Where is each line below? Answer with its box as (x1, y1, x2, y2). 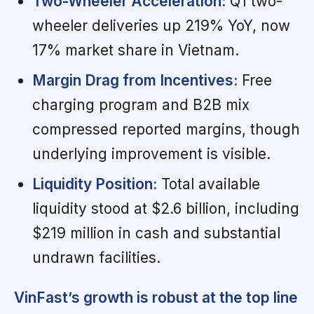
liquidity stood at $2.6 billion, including (32, 200, 299, 218)
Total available (156, 175, 260, 193)
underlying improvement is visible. (32, 145, 271, 163)
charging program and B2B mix (32, 96, 250, 114)
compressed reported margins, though (32, 121, 300, 139)
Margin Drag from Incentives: (32, 71, 238, 90)
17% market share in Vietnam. (32, 41, 239, 60)
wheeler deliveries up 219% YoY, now (32, 17, 290, 35)
